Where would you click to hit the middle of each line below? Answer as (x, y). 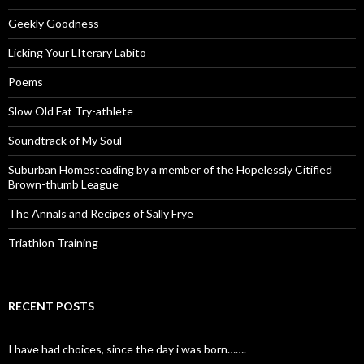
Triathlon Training (53, 243)
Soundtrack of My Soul (65, 140)
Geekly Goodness (54, 23)
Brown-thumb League (63, 184)
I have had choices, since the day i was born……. (127, 349)
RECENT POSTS (51, 306)
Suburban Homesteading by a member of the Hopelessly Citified (170, 169)
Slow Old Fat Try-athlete (71, 111)
